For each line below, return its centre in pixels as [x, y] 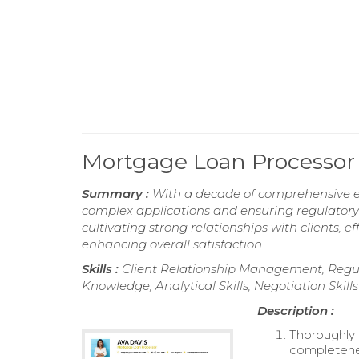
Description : [296, 311]
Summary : [117, 194]
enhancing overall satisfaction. [173, 244]
